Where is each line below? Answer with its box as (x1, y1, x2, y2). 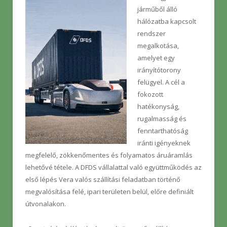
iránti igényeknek (137, 138, 191, 148)
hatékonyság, (137, 102, 179, 111)
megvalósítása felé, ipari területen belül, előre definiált (25, 187, 194, 197)
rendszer (137, 29, 166, 39)
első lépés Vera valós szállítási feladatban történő (25, 175, 180, 184)
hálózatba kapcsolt (137, 17, 196, 26)
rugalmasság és (137, 114, 186, 124)
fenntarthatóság (137, 126, 188, 136)
